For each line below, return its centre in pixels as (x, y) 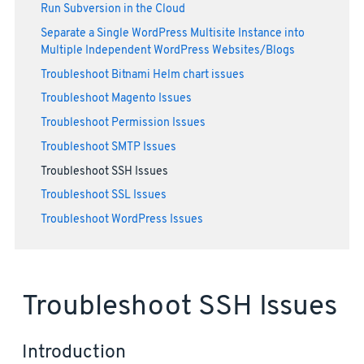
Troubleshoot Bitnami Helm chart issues (142, 75)
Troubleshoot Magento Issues (116, 99)
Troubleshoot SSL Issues (103, 196)
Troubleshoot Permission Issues (123, 123)
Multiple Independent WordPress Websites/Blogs (167, 50)
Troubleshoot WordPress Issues (121, 220)
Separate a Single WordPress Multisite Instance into (172, 33)
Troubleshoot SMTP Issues (108, 147)
